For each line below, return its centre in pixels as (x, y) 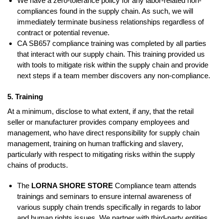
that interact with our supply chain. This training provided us (111, 54)
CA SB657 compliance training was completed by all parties (112, 44)
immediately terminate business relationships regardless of (110, 22)
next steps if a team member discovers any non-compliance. (114, 76)
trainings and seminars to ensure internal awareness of (104, 196)
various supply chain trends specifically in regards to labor (109, 207)
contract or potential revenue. (63, 33)
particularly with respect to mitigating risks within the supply (101, 154)
